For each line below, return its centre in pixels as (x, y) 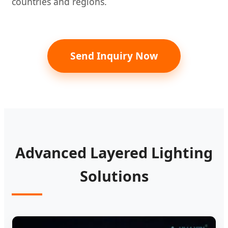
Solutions (114, 176)
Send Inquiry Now (114, 55)
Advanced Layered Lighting (114, 152)
